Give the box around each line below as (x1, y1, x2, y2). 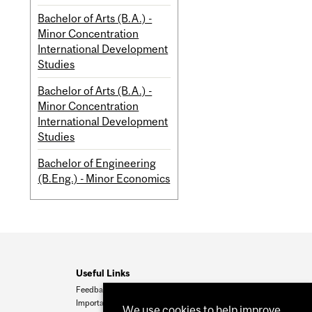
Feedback (76, 285, 112, 295)
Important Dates (76, 297, 134, 307)
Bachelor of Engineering (38, 156, 157, 169)
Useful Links (76, 267, 130, 279)
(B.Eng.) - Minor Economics (38, 171, 171, 185)
